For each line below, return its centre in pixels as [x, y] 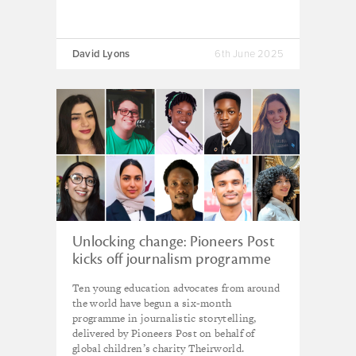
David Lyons [101, 54]
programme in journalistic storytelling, [164, 318]
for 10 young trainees [139, 277]
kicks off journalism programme [172, 259]
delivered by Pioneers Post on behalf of [164, 333]
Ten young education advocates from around [176, 288]
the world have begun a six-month [152, 303]
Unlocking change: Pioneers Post [174, 242]
